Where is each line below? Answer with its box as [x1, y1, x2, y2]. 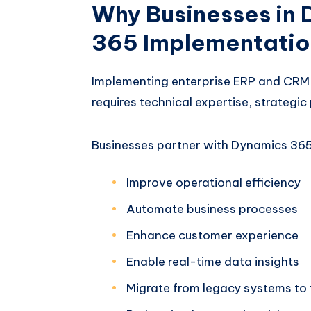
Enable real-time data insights [126, 253, 299, 269]
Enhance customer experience [126, 227, 299, 243]
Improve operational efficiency [126, 174, 301, 190]
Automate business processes [126, 201, 298, 217]
